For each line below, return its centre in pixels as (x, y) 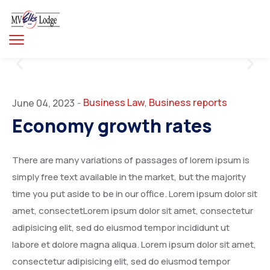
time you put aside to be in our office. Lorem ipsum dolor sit (135, 193)
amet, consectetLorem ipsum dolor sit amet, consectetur (133, 210)
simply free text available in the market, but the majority (129, 177)
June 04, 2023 (43, 103)
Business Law (114, 102)
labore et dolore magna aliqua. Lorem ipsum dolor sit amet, (134, 244)
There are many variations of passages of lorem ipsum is (131, 160)
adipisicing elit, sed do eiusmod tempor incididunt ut (121, 227)
